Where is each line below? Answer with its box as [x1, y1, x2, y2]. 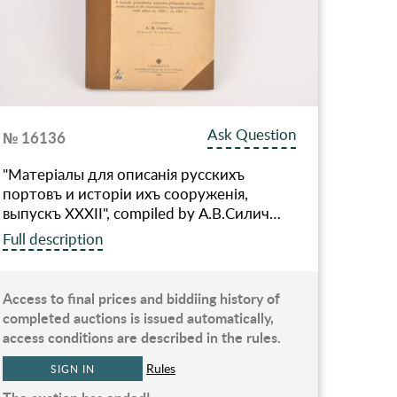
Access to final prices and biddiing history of [3, 287, 281, 308]
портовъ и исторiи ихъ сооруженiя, [3, 183, 249, 204]
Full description [3, 228, 104, 249]
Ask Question [207, 123, 297, 144]
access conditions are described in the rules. [3, 326, 282, 347]
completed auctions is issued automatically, [3, 307, 275, 328]
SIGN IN [51, 361, 95, 376]
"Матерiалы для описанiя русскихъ [3, 163, 245, 184]
